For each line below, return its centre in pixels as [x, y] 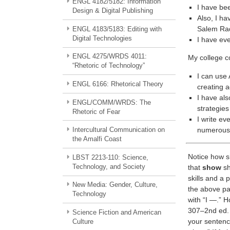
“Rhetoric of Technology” [109, 66]
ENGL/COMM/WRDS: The [111, 102]
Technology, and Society [109, 166]
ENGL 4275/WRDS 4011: [109, 56]
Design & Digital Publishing [113, 11]
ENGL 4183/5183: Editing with [117, 29]
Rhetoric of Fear [97, 111]
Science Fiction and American [117, 212]
